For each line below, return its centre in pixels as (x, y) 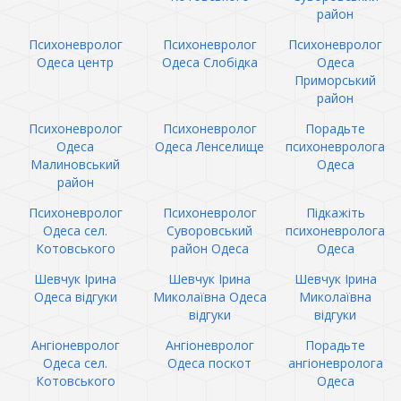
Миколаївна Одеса (209, 297)
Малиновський (75, 164)
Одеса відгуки (75, 297)
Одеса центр (75, 62)
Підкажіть (335, 213)
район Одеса (209, 248)
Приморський (335, 80)
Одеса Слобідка (209, 62)
